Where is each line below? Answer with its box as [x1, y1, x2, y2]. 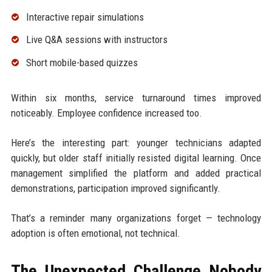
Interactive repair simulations [25, 10, 144, 23]
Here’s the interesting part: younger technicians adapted [10, 137, 262, 149]
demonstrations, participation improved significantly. [10, 182, 220, 195]
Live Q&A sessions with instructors [25, 33, 168, 46]
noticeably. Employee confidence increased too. [10, 107, 202, 120]
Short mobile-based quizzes [25, 56, 138, 69]
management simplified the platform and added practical [10, 167, 262, 180]
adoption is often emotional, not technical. [10, 227, 180, 240]
